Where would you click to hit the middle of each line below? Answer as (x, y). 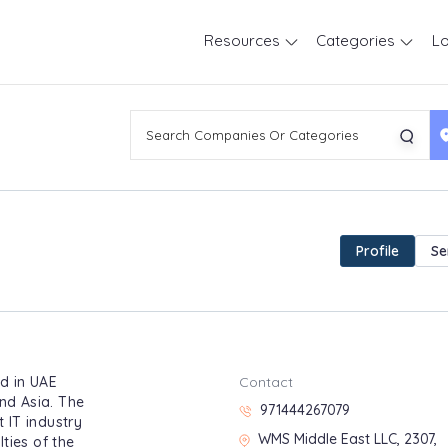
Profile (378, 251)
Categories (358, 40)
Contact (266, 382)
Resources (243, 40)
